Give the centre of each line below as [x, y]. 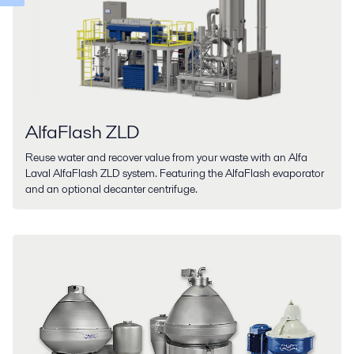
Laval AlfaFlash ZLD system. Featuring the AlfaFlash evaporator [175, 173]
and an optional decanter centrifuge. [111, 189]
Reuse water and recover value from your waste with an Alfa [166, 158]
